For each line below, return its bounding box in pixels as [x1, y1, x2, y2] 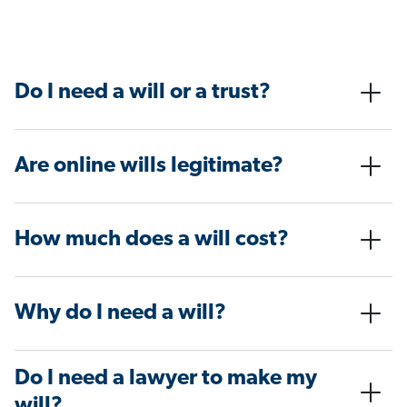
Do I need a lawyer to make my [15, 368, 317, 391]
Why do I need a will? [15, 303, 226, 325]
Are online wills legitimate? [15, 155, 283, 178]
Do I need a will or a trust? [15, 82, 271, 104]
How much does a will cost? [15, 229, 289, 252]
